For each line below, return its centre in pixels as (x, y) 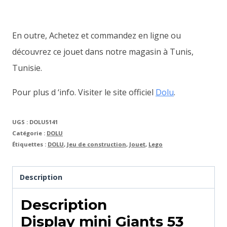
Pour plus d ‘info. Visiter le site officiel (84, 92)
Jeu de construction (97, 144)
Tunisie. (27, 68)
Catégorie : (29, 133)
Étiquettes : (30, 144)
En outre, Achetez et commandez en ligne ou (97, 35)
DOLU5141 (44, 122)
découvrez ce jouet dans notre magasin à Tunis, (103, 51)
